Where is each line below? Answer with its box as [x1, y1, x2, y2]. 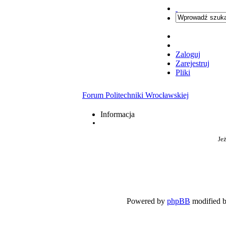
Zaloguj [176, 50, 200, 59]
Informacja [100, 110, 135, 119]
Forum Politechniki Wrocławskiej [82, 91, 189, 99]
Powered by [126, 197, 167, 205]
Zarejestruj [176, 59, 209, 68]
